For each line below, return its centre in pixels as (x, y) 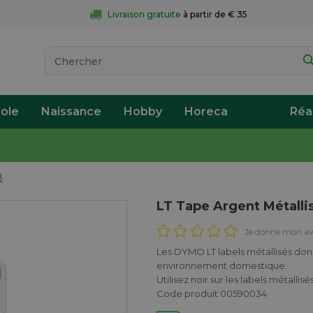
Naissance (71, 111)
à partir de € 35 (215, 14)
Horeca (206, 111)
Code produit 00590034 (212, 293)
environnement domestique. (222, 265)
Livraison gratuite (144, 14)
